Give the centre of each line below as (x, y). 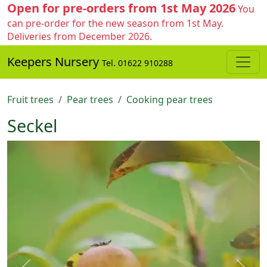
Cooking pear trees (170, 100)
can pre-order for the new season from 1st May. (115, 23)
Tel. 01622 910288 (137, 63)
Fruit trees (30, 100)
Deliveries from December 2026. (80, 36)
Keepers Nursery (55, 62)
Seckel (32, 125)
